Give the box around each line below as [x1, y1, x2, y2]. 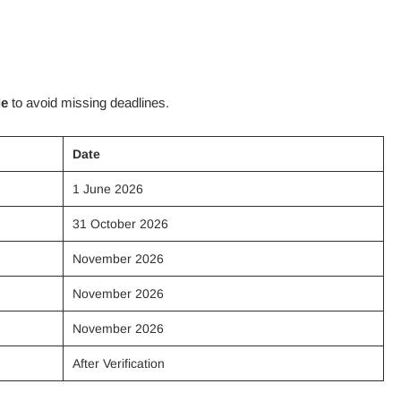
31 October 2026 [72, 217, 168, 231]
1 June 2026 [72, 182, 143, 196]
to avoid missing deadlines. [7, 95, 169, 110]
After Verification [72, 356, 165, 371]
